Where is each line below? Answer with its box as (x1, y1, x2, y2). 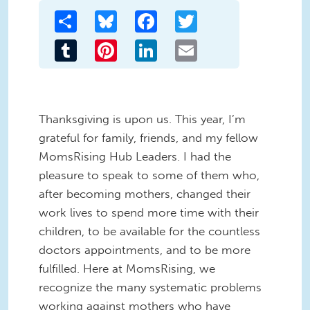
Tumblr (77, 37, 111, 51)
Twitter (197, 8, 232, 22)
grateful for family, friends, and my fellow (39, 130, 258, 145)
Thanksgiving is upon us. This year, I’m (39, 111, 246, 126)
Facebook (157, 8, 206, 22)
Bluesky (117, 8, 155, 22)
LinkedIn (157, 37, 199, 51)
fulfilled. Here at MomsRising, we (39, 261, 215, 275)
